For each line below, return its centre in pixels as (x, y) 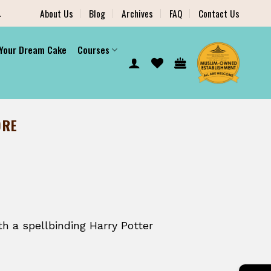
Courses (94, 50)
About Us (56, 13)
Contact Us (219, 13)
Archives (138, 13)
